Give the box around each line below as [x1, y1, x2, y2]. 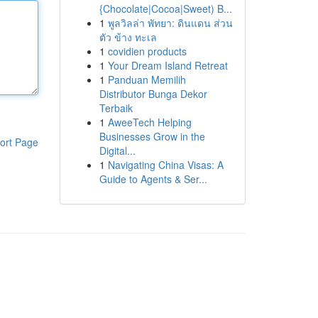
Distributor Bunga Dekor [99, 87, 207, 101]
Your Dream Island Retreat [107, 58, 228, 72]
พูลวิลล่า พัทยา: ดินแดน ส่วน [107, 16, 233, 30]
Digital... [99, 143, 136, 158]
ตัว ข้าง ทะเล [99, 30, 157, 44]
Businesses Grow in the [99, 129, 205, 143]
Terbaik [99, 101, 133, 115]
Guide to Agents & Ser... [99, 172, 207, 186]
